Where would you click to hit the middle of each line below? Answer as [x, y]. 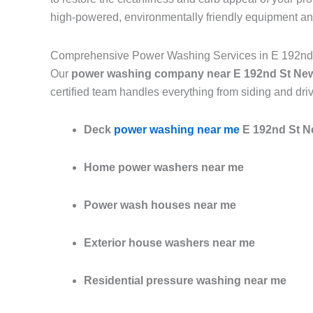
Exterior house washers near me [169, 243]
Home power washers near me [164, 168]
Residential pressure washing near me [185, 281]
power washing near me [177, 130]
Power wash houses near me [160, 205]
